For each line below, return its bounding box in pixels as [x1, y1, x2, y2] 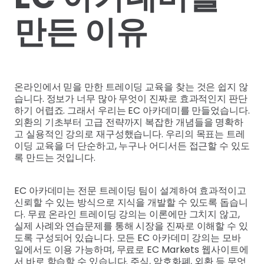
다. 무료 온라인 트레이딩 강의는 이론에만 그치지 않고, [14, 207, 240, 222]
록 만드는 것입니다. [14, 151, 95, 165]
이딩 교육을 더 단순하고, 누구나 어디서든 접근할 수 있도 [14, 139, 250, 153]
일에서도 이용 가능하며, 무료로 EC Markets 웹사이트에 [14, 243, 249, 257]
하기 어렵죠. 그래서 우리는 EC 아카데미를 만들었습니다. [14, 104, 250, 118]
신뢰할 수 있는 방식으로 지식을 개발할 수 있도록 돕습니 [14, 196, 248, 210]
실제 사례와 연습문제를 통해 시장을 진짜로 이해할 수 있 [14, 219, 248, 233]
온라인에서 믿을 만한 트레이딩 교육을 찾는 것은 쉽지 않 [14, 80, 248, 94]
